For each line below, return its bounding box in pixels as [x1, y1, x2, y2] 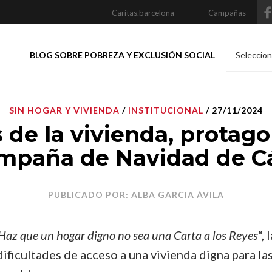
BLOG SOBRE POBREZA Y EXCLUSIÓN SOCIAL [30, 50, 215, 60]
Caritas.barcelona [112, 8, 174, 18]
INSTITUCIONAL [128, 105, 203, 115]
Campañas [208, 8, 246, 18]
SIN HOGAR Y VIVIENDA [9, 105, 120, 115]
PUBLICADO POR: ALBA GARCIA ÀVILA [48, 189, 224, 200]
